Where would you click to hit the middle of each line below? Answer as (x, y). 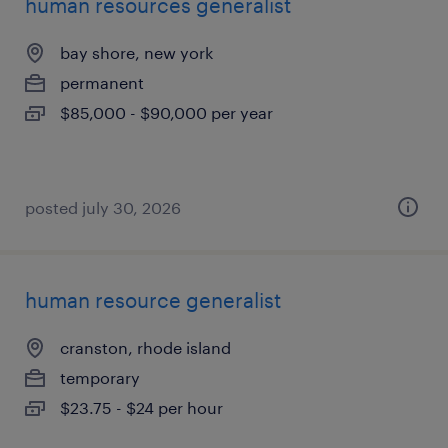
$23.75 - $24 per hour (141, 407)
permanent (102, 82)
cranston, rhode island (145, 347)
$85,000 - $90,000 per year (166, 112)
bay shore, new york (136, 52)
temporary (100, 377)
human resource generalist (153, 300)
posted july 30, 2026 (103, 207)
